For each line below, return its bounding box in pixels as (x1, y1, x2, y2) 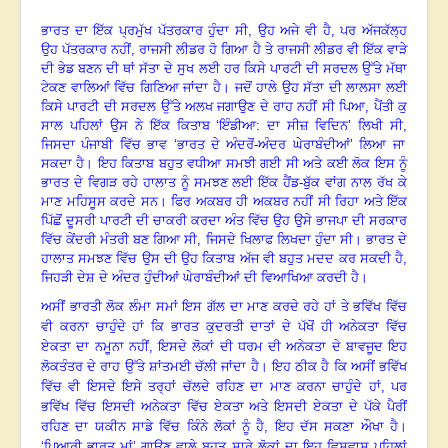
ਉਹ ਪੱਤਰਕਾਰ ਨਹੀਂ (41, 42, 132, 58)
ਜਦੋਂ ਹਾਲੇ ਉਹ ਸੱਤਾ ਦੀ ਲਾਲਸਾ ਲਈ (234, 80, 408, 96)
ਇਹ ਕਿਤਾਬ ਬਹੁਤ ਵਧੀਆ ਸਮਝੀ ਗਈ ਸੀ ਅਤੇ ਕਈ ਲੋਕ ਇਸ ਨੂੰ (97, 156, 408, 172)
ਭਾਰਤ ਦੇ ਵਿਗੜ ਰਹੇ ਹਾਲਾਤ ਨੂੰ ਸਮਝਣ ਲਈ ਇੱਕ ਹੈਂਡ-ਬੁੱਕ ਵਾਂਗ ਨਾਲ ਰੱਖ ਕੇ (41, 175, 407, 191)
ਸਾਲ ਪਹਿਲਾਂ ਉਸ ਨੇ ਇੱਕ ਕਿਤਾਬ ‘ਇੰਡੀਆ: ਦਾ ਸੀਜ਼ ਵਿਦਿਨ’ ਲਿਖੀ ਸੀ (41, 118, 403, 134)
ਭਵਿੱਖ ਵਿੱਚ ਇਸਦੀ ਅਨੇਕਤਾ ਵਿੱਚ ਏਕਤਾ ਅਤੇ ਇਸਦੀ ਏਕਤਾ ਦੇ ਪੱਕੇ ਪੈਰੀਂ (41, 399, 407, 415)
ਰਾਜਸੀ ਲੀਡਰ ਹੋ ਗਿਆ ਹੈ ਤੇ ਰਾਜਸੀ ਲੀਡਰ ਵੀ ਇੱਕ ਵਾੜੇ (139, 42, 408, 58)
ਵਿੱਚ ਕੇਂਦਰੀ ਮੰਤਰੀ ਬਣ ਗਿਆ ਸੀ (41, 232, 198, 248)
